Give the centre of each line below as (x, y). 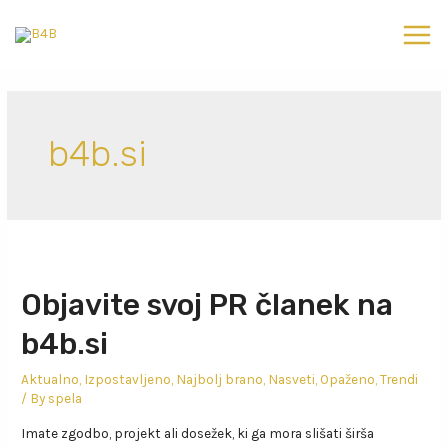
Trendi (399, 378)
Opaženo (348, 378)
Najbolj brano (220, 378)
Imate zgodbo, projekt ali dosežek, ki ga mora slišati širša (198, 433)
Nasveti (292, 378)
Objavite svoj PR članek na (207, 304)
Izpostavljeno (128, 378)
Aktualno (50, 378)
